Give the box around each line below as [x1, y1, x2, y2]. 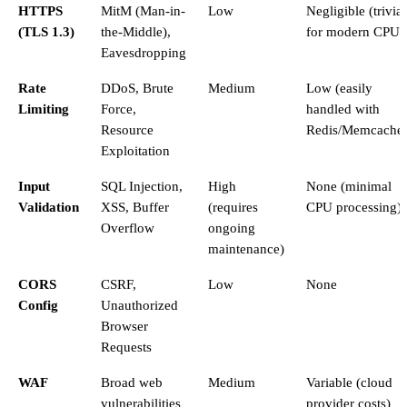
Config [18, 297, 58, 313]
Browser [101, 318, 148, 333]
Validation [18, 199, 79, 214]
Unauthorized [101, 297, 178, 313]
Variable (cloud [306, 374, 392, 390]
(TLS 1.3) [18, 24, 74, 39]
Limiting [18, 101, 69, 116]
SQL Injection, [101, 178, 183, 194]
